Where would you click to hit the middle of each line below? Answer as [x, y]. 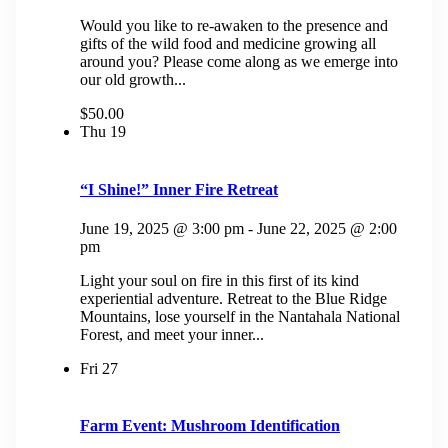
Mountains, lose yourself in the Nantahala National [240, 316]
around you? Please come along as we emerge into [239, 62]
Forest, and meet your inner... [172, 334]
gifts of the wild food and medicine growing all [228, 44]
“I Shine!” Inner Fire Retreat [179, 189]
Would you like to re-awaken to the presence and [234, 26]
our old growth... [133, 80]
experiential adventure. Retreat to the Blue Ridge [233, 298]
